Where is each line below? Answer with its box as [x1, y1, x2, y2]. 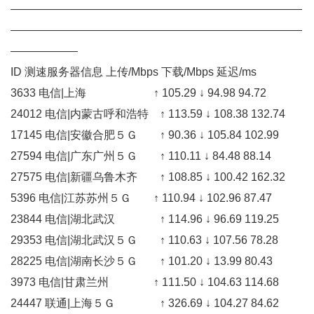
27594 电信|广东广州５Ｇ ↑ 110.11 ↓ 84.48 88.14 [11, 149, 271, 162]
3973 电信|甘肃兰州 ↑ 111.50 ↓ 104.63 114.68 [11, 275, 279, 288]
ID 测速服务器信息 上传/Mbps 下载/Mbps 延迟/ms [11, 65, 257, 78]
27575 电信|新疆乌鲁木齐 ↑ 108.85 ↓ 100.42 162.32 [11, 170, 285, 183]
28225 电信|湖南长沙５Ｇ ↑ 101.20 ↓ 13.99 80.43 [11, 254, 273, 267]
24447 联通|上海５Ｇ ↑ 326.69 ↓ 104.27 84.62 [11, 296, 279, 309]
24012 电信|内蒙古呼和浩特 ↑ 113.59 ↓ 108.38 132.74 [11, 107, 285, 120]
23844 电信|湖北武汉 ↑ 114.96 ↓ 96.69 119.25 [11, 212, 279, 225]
